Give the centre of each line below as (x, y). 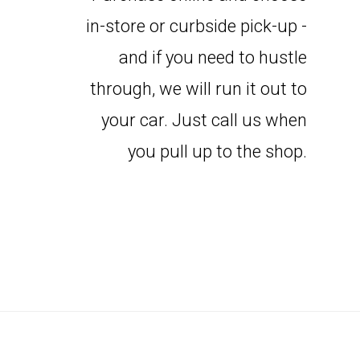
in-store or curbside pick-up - (196, 26)
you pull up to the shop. (217, 151)
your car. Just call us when (204, 120)
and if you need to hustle (213, 57)
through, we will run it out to (198, 89)
